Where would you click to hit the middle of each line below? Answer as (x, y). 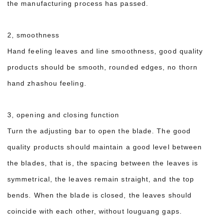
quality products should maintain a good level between (105, 147)
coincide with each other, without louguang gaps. (96, 211)
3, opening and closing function (64, 115)
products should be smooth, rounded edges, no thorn (102, 67)
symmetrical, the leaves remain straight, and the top (101, 179)
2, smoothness (34, 35)
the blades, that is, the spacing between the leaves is (103, 163)
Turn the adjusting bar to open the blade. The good (99, 131)
